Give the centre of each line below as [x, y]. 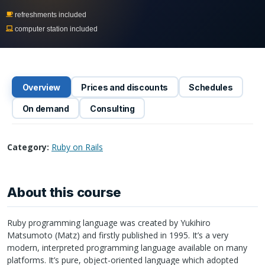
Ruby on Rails [77, 147]
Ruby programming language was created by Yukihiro [109, 222]
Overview [41, 87]
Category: [28, 147]
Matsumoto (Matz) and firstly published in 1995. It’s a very [118, 235]
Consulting [112, 108]
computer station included [55, 29]
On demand [46, 108]
